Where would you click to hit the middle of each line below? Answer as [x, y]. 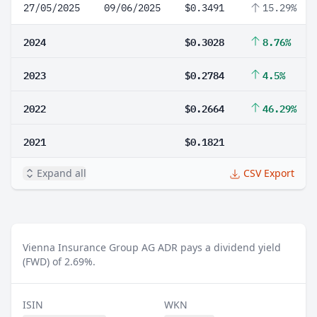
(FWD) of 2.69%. [59, 261]
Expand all [62, 173]
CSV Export [269, 173]
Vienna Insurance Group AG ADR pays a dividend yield [152, 247]
